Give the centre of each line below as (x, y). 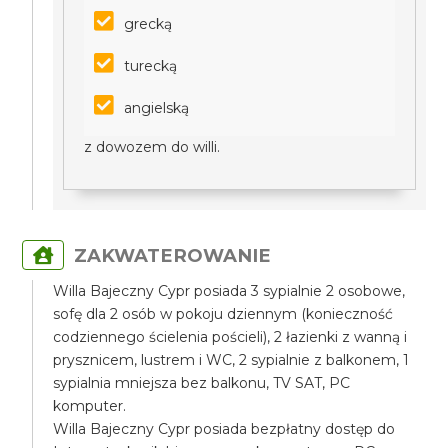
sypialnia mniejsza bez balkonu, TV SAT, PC (202, 383)
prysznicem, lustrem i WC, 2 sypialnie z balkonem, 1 (231, 360)
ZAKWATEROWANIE (173, 255)
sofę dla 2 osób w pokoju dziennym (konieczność (223, 314)
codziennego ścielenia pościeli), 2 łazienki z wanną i (230, 337)
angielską (159, 108)
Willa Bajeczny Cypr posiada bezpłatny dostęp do (224, 429)
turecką (151, 66)
